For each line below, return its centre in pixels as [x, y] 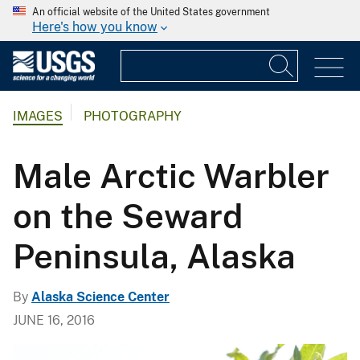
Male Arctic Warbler [171, 175]
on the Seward [128, 215]
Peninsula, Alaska [154, 256]
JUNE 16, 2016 [54, 320]
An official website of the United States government [151, 12]
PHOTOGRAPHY [133, 117]
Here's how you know [95, 27]
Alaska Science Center [100, 297]
